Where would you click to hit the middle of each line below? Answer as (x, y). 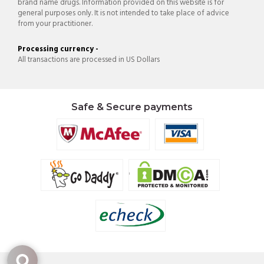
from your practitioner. (55, 24)
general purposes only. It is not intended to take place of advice (123, 13)
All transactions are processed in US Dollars (89, 60)
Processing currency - (58, 49)
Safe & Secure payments (132, 107)
